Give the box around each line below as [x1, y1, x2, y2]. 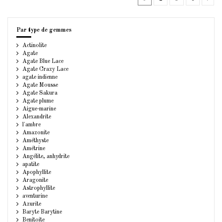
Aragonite [22, 177, 49, 184]
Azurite [22, 201, 42, 208]
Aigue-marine [22, 106, 56, 112]
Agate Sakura [22, 90, 58, 97]
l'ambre [22, 122, 41, 128]
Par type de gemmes [16, 27, 72, 33]
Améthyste [22, 138, 49, 144]
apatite [22, 162, 40, 168]
